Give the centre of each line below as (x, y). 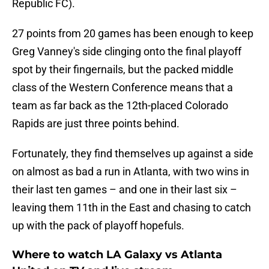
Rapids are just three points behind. (96, 124)
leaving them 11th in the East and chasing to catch (131, 208)
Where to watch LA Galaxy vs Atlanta (117, 255)
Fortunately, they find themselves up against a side (133, 154)
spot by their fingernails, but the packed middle (123, 70)
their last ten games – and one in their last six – (125, 190)
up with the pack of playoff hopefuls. (98, 226)
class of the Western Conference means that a (122, 88)
